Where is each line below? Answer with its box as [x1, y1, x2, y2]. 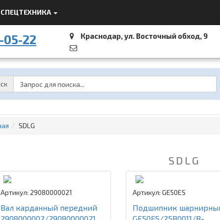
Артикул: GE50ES [132, 188, 186, 196]
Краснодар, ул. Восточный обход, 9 [80, 31, 208, 40]
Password [94, 76, 129, 84]
